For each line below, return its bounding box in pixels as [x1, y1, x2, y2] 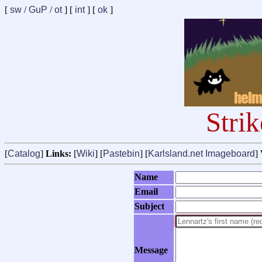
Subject [135, 201, 164, 212]
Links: [46, 149, 71, 159]
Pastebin [103, 149, 140, 159]
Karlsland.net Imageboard [148, 149, 255, 159]
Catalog [8, 149, 40, 159]
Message [135, 245, 168, 256]
